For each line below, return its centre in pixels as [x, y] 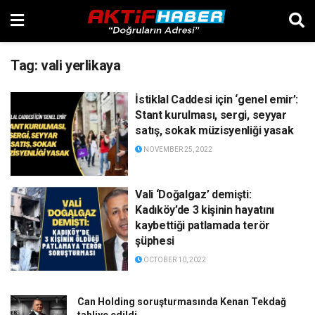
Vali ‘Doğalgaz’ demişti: [193, 194]
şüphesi [155, 240]
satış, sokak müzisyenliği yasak [214, 130]
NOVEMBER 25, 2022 [178, 149]
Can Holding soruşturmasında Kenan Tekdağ [182, 302]
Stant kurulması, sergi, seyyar [211, 115]
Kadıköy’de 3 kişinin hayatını [205, 210]
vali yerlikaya [81, 65]
